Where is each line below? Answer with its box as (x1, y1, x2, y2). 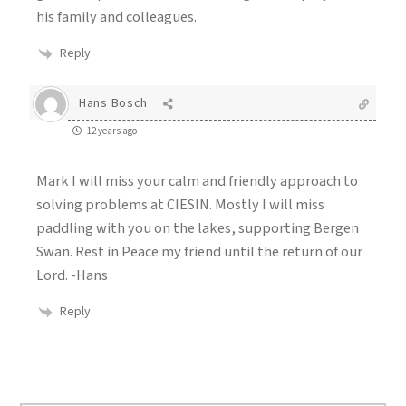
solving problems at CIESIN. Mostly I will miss (36, 194, 324, 217)
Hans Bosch (79, 94, 148, 113)
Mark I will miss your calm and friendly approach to (36, 170, 358, 193)
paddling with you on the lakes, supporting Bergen (36, 217, 359, 240)
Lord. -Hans (36, 265, 108, 287)
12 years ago (85, 123, 137, 138)
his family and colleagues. (36, 5, 197, 28)
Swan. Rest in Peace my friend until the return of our (36, 241, 362, 264)
